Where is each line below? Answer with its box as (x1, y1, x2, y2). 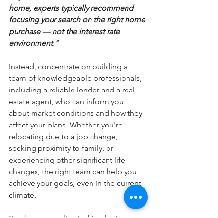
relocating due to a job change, (9, 132, 120, 141)
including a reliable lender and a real (9, 85, 137, 94)
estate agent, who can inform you (9, 97, 126, 106)
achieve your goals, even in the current (9, 179, 143, 188)
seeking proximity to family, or (9, 144, 115, 153)
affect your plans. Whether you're (9, 120, 125, 129)
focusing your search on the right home (9, 15, 147, 24)
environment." (9, 38, 58, 48)
